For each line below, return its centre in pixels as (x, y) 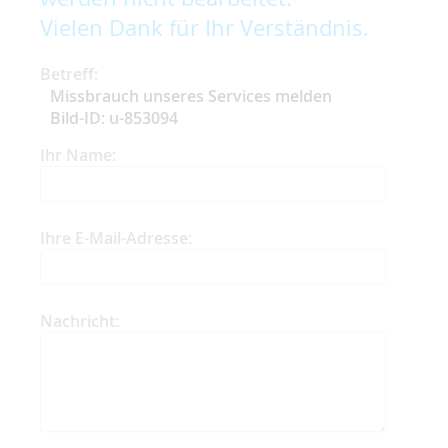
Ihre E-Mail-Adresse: (116, 237)
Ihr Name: (78, 154)
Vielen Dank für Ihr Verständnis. (204, 27)
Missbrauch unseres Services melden (191, 95)
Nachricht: (79, 320)
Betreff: (69, 73)
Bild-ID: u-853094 (114, 117)
